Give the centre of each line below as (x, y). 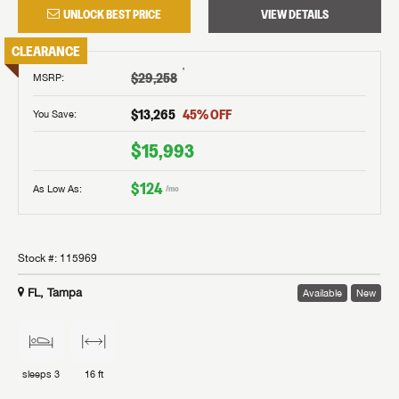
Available (322, 293)
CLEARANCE (46, 51)
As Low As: (57, 188)
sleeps (38, 373)
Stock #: (39, 259)
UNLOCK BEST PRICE (112, 15)
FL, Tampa (55, 293)
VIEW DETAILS (295, 15)
